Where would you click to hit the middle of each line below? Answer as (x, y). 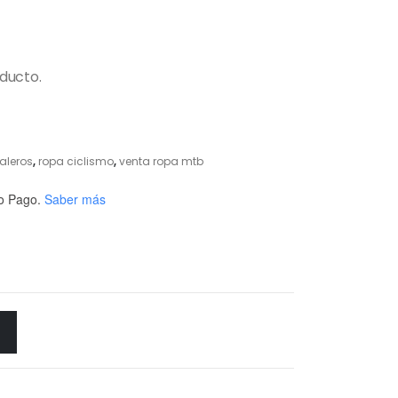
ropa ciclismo (76, 162)
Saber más (75, 199)
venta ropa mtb (161, 162)
